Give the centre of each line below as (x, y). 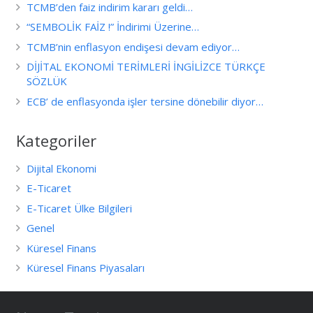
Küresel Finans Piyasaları (85, 268)
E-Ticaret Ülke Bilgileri (79, 208)
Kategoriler (56, 140)
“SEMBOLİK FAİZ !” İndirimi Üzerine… (112, 27)
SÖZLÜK (46, 81)
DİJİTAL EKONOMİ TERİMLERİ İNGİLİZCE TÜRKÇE (146, 67)
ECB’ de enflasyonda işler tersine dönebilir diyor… (145, 101)
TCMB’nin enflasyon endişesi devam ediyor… (133, 46)
